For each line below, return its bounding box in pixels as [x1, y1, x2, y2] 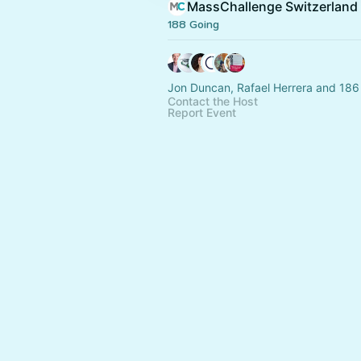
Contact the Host [168, 94, 258, 108]
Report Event [168, 106, 236, 119]
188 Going [168, 18, 219, 31]
